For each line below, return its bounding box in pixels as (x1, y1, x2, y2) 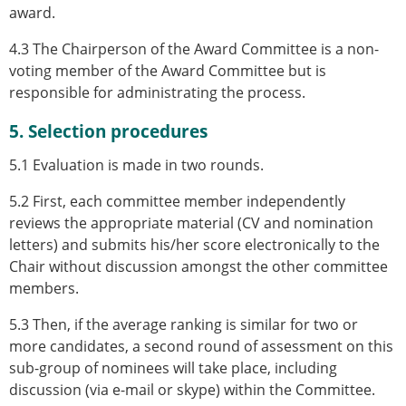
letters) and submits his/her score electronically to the (9, 234, 380, 255)
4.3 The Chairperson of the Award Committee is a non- (9, 38, 379, 59)
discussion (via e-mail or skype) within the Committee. (9, 379, 375, 400)
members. (9, 277, 79, 298)
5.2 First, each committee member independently (9, 190, 345, 211)
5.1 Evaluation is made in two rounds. (9, 154, 264, 175)
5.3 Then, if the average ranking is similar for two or (9, 314, 358, 334)
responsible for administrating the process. (9, 82, 305, 102)
